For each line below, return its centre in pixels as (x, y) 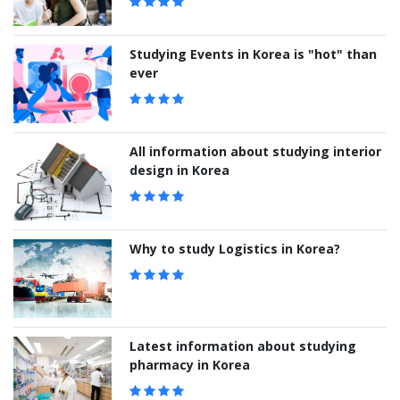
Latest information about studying (243, 346)
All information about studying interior (255, 152)
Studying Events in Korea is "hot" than (253, 54)
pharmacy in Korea (190, 365)
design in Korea (179, 171)
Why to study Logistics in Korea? (235, 249)
